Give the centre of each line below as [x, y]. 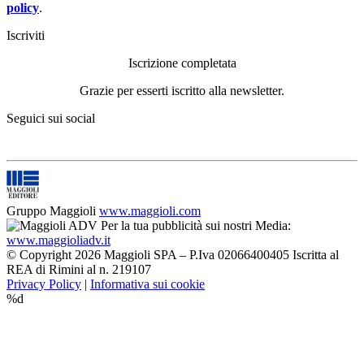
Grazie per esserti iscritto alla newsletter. [182, 90]
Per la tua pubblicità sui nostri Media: [196, 225]
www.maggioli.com [150, 210]
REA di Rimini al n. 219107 [79, 269]
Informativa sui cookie [147, 284]
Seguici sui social [51, 118]
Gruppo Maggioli [51, 210]
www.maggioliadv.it [58, 240]
